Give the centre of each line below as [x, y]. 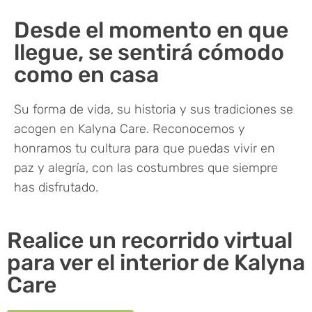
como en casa [86, 75]
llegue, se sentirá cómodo [149, 53]
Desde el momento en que [151, 30]
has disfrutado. [56, 188]
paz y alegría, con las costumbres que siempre [146, 168]
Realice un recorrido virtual [150, 240]
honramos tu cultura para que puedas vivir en [145, 149]
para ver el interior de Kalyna [156, 262]
